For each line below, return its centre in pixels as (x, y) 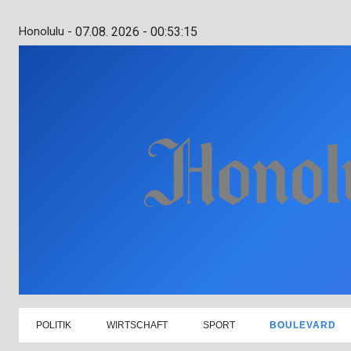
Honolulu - (45, 31)
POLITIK (54, 325)
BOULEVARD (303, 325)
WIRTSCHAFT (137, 325)
